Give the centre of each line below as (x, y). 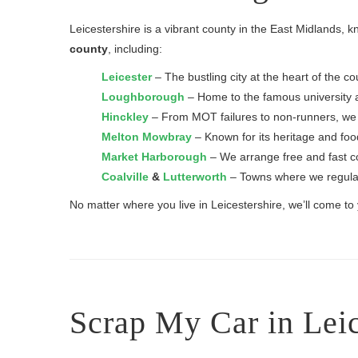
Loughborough (143, 97)
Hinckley (125, 117)
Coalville (125, 177)
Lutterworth (195, 177)
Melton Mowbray (147, 137)
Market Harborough (154, 157)
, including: (135, 49)
